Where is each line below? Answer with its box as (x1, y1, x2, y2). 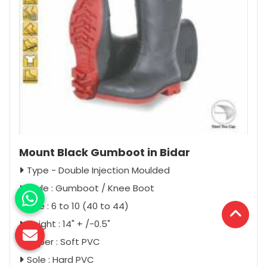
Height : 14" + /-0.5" (27, 218, 110, 231)
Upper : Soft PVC (27, 235, 100, 249)
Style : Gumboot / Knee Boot (27, 182, 154, 195)
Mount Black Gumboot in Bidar (19, 145, 190, 160)
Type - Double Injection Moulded (27, 164, 170, 177)
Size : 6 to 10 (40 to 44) (27, 200, 129, 213)
